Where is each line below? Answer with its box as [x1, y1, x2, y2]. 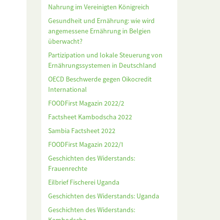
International [48, 85, 87, 94]
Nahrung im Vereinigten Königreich [48, 2, 149, 12]
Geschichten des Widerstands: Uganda [48, 192, 159, 201]
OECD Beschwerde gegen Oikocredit [48, 75, 152, 84]
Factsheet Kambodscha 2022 [48, 112, 132, 122]
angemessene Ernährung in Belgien [48, 27, 151, 36]
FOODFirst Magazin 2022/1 [48, 140, 123, 149]
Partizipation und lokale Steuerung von [48, 51, 163, 60]
